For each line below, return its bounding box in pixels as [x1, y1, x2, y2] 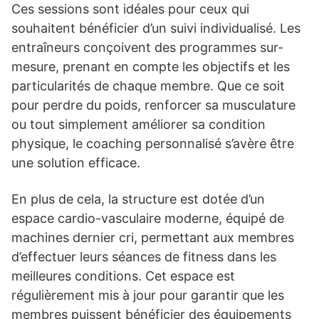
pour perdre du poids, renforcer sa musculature [11, 97, 296, 113]
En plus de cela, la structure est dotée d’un [11, 191, 265, 206]
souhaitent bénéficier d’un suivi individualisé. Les [11, 20, 300, 36]
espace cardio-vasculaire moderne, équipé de [11, 210, 284, 226]
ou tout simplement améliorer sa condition [11, 116, 266, 132]
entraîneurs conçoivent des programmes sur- [11, 39, 283, 55]
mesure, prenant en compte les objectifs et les [11, 58, 290, 74]
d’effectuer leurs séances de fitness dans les [11, 249, 276, 264]
